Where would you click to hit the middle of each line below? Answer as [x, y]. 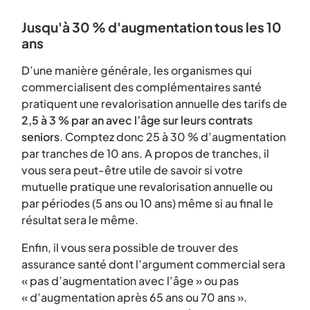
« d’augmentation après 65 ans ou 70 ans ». [134, 297]
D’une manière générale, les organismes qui [137, 70]
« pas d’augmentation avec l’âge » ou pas [130, 281]
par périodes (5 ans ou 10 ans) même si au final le [147, 203]
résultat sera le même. [80, 220]
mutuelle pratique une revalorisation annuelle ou [147, 186]
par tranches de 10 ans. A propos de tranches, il [145, 153]
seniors [40, 137]
